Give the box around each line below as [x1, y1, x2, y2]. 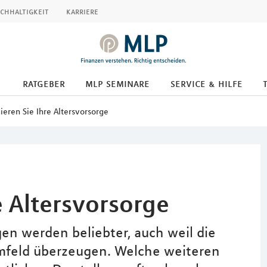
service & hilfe [170, 77, 243, 90]
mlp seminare [85, 77, 150, 90]
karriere [66, 6, 98, 17]
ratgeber [22, 77, 65, 90]
